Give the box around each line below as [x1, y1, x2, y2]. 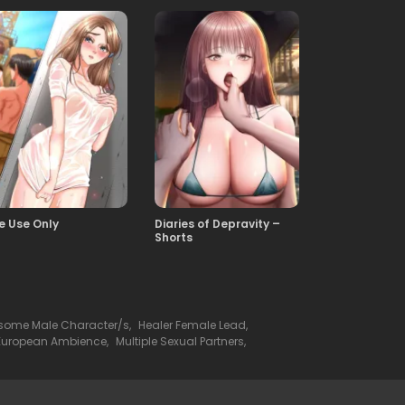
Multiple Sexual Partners [116, 333, 244, 349]
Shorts [155, 229, 193, 245]
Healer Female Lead [138, 316, 246, 333]
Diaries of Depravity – [155, 215, 280, 231]
